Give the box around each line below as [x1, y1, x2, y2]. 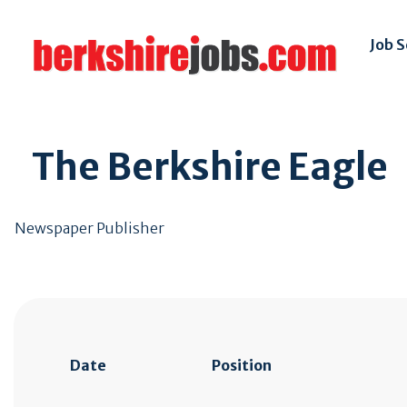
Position [212, 356, 272, 374]
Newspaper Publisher [15, 219, 164, 237]
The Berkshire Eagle [32, 144, 388, 190]
